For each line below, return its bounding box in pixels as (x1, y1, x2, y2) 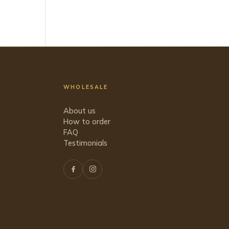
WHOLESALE (63, 83, 108, 90)
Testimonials (63, 138, 108, 148)
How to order (63, 116, 111, 126)
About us (63, 105, 96, 116)
